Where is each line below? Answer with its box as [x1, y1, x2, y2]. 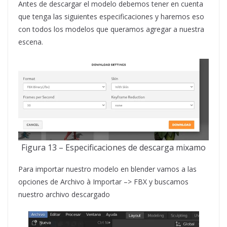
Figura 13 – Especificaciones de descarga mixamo [21, 141, 206, 153]
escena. [18, 36, 43, 47]
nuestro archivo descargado [18, 189, 110, 199]
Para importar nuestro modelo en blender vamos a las [18, 164, 197, 174]
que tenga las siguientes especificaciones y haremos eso [18, 11, 204, 21]
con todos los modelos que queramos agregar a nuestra [18, 24, 204, 34]
